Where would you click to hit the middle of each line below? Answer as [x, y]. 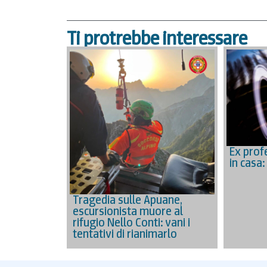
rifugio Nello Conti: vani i [131, 222]
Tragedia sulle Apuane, [128, 199]
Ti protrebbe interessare [157, 38]
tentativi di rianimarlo [125, 233]
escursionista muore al [128, 211]
